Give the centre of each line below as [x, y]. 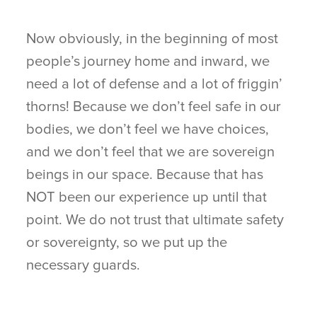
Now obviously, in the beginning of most [152, 38]
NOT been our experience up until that [147, 197]
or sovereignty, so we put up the [127, 242]
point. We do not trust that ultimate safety [155, 219]
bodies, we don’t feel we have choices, [148, 129]
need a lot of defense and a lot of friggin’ [155, 83]
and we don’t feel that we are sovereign [151, 151]
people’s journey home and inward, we [148, 61]
